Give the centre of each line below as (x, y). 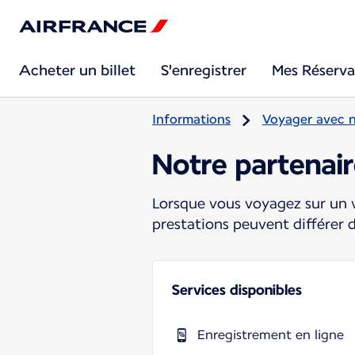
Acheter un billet (77, 70)
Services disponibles (237, 289)
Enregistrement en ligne (271, 334)
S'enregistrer (204, 70)
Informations (191, 119)
